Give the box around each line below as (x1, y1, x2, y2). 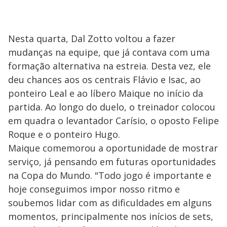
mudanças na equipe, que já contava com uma (8, 46, 210, 58)
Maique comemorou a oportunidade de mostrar (8, 142, 218, 154)
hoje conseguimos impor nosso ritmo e (8, 183, 180, 195)
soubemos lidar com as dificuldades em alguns (8, 197, 212, 209)
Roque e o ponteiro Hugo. (8, 128, 120, 140)
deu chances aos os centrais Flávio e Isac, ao (8, 73, 201, 86)
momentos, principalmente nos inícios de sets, (8, 210, 213, 222)
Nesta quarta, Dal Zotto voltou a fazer (8, 32, 175, 45)
